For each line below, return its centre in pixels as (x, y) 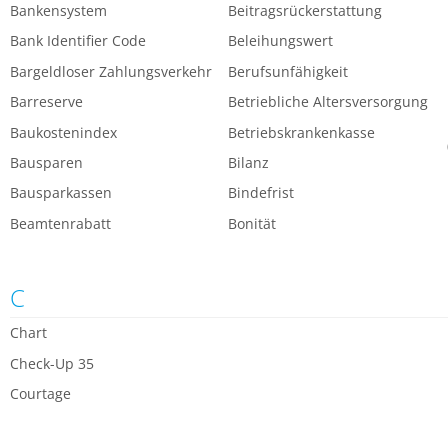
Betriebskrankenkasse (302, 132)
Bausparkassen (61, 193)
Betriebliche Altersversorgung (328, 102)
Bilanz (249, 163)
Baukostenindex (63, 132)
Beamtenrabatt (60, 223)
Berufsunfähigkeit (288, 71)
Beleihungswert (281, 41)
